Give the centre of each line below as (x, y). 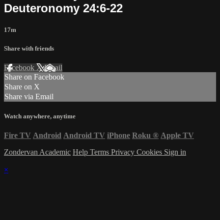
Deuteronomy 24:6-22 (63, 8)
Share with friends (29, 48)
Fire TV (17, 136)
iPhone (119, 136)
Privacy (124, 152)
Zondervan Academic (37, 152)
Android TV (84, 136)
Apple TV (177, 136)
